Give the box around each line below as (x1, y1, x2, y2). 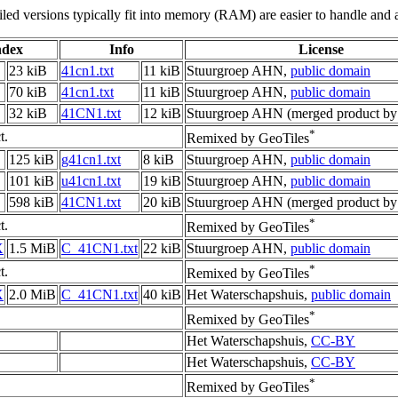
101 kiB (9, 173, 54, 189)
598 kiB (9, 195, 54, 211)
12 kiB (143, 106, 181, 122)
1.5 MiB (9, 241, 56, 257)
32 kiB (9, 106, 47, 122)
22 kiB (143, 241, 181, 257)
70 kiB (9, 84, 47, 100)
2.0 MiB (9, 287, 56, 303)
